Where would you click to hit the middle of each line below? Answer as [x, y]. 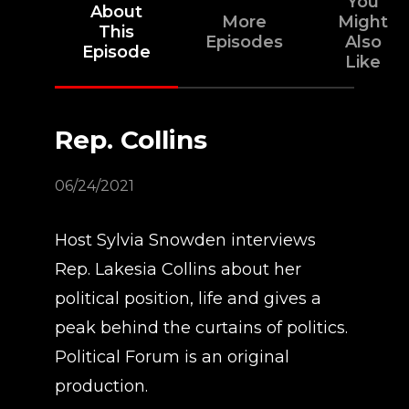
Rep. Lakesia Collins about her [178, 269]
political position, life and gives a [188, 299]
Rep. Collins [131, 140]
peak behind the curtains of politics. [201, 328]
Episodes [244, 42]
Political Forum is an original [172, 357]
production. [101, 386]
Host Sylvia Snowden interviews [185, 240]
